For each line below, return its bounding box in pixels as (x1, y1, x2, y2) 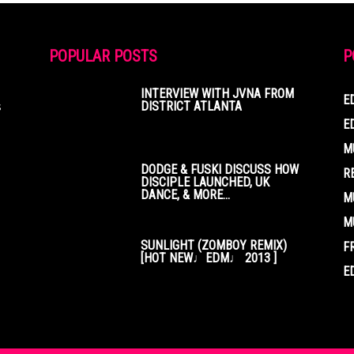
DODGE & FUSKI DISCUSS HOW (141, 162, 299, 177)
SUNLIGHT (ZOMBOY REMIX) (141, 238, 287, 253)
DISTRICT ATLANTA (141, 99, 242, 114)
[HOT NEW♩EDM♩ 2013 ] (141, 250, 277, 265)
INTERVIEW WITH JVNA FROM (141, 86, 294, 101)
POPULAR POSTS (49, 47, 157, 66)
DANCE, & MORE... (141, 187, 230, 202)
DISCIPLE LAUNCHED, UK (141, 175, 269, 190)
